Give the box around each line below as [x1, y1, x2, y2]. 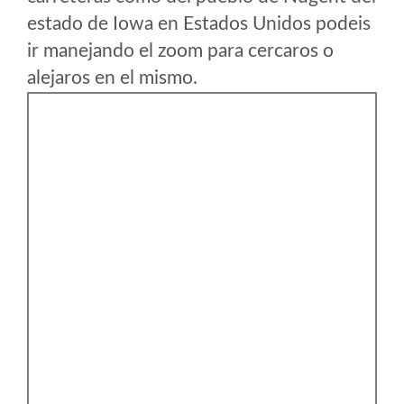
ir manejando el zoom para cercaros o [27, 41, 334, 60]
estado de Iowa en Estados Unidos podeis [27, 14, 371, 33]
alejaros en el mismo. [27, 69, 197, 87]
